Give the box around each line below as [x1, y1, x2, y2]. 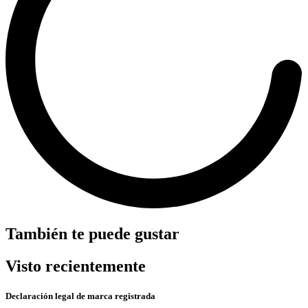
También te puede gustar [5, 225, 179, 243]
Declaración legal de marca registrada [5, 291, 155, 302]
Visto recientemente [5, 257, 146, 276]
